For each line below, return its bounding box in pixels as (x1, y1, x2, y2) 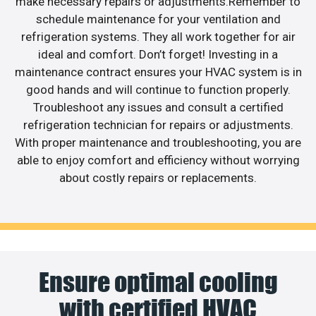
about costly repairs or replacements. (59, 171, 257, 186)
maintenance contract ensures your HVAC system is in (14, 65, 302, 80)
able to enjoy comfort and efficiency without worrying (16, 153, 300, 168)
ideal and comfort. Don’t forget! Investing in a (38, 47, 278, 62)
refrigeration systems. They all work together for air (20, 30, 296, 44)
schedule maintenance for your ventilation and (35, 12, 281, 27)
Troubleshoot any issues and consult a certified (32, 100, 284, 115)
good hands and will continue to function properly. (25, 83, 291, 97)
